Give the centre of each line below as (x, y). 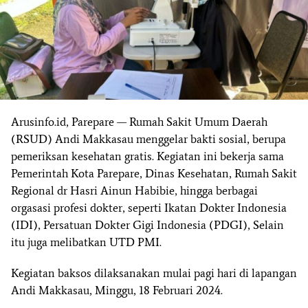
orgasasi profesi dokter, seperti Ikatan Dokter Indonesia (149, 208)
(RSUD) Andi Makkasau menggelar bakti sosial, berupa (148, 139)
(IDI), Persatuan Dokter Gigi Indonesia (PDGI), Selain (147, 225)
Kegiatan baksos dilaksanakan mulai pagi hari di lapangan (154, 273)
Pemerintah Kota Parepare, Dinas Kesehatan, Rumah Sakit (154, 174)
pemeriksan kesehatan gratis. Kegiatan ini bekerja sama (147, 156)
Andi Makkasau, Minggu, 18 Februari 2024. (117, 290)
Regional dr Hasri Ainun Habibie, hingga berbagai (134, 191)
